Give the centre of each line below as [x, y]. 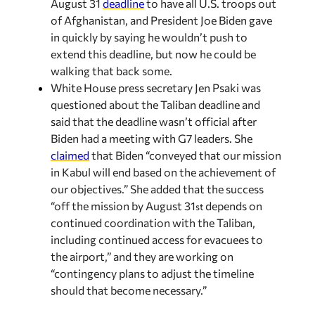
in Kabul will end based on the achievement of [163, 158]
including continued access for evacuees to [157, 226]
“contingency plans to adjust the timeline [152, 259]
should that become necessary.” [129, 276]
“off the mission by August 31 [123, 192]
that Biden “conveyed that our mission [185, 141]
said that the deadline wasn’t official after [154, 108]
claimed [70, 141]
